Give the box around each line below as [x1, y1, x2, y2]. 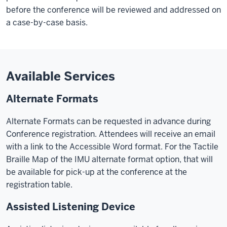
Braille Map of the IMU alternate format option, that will [6, 154, 213, 165]
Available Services [6, 68, 115, 84]
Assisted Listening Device [6, 200, 135, 213]
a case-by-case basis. [6, 17, 88, 28]
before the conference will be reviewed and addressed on [6, 4, 221, 15]
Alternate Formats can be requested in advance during [6, 116, 211, 127]
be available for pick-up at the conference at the [6, 166, 187, 177]
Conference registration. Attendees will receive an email [6, 128, 215, 139]
